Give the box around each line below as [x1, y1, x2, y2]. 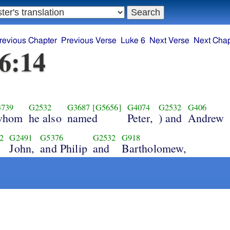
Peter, [127, 110, 153, 125]
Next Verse [149, 36, 189, 45]
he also [28, 110, 62, 125]
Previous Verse [61, 36, 117, 45]
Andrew [187, 110, 224, 125]
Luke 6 [121, 36, 145, 45]
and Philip [40, 140, 87, 156]
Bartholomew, [121, 140, 187, 156]
